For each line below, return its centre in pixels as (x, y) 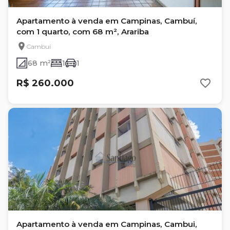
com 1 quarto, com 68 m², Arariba (83, 32)
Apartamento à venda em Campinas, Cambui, (107, 224)
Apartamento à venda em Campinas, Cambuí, (107, 21)
